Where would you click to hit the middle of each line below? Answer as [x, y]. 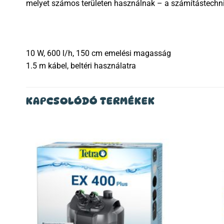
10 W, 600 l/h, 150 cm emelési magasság [98, 53]
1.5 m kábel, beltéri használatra [81, 66]
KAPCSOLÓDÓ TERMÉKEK [90, 101]
